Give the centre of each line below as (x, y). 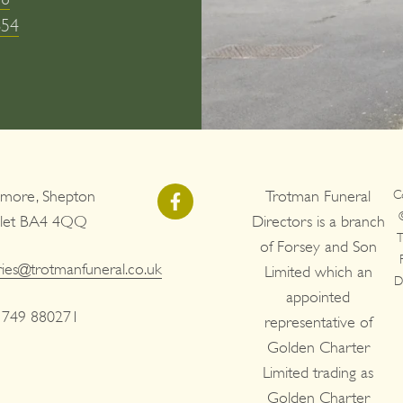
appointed (318, 296)
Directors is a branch (318, 221)
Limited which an (318, 271)
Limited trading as (318, 372)
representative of (318, 322)
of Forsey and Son (318, 246)
